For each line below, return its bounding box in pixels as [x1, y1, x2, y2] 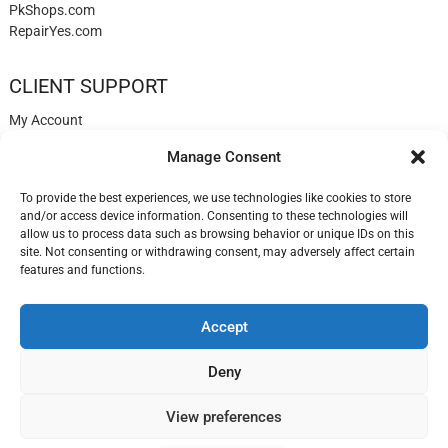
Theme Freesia [220, 348, 306, 364]
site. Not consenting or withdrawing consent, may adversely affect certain [20, 245, 415, 259]
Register [28, 153, 80, 170]
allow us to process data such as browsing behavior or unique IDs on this [20, 227, 414, 241]
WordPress [358, 348, 422, 364]
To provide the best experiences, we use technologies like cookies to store [20, 191, 411, 205]
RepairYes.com [8, 22, 102, 39]
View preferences [166, 407, 282, 426]
